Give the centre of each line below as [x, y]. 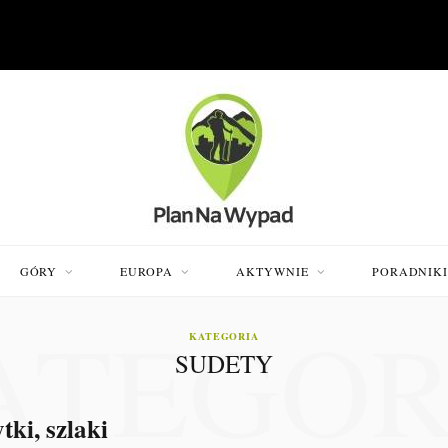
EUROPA [147, 271]
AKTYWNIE [272, 271]
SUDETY [224, 363]
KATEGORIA [224, 336]
